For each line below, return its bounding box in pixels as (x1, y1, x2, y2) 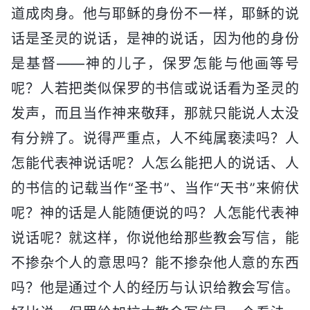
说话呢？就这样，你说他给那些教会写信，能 (11, 229, 299, 246)
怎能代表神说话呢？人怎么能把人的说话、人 (11, 154, 299, 172)
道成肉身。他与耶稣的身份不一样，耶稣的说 (11, 5, 299, 22)
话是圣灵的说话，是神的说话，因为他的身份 (11, 30, 299, 47)
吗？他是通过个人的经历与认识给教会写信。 (11, 279, 299, 296)
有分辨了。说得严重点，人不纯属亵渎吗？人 (11, 129, 299, 147)
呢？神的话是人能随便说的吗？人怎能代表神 (11, 204, 299, 221)
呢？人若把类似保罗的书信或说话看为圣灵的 (11, 80, 299, 97)
